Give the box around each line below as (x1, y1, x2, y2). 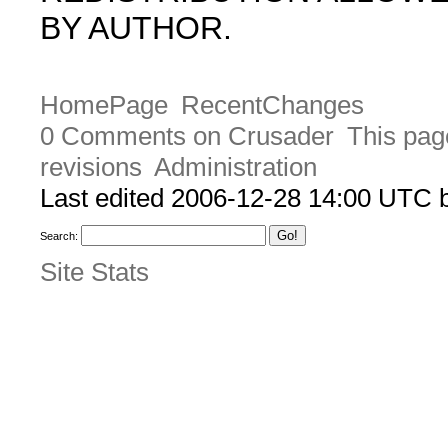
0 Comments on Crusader (40, 121, 334, 152)
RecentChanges (180, 90, 364, 121)
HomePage (40, 90, 168, 121)
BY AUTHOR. (40, 10, 232, 46)
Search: (40, 230, 78, 243)
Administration (153, 152, 317, 183)
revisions (40, 152, 142, 183)
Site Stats (40, 256, 149, 287)
